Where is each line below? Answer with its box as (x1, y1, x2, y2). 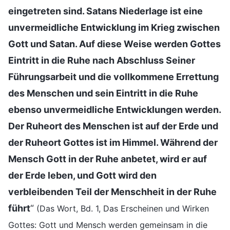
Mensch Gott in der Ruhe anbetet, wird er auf (8, 153, 207, 164)
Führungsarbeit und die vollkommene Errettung (8, 71, 219, 82)
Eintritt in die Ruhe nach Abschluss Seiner (8, 54, 195, 66)
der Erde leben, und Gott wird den (8, 169, 157, 181)
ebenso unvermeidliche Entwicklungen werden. (8, 104, 221, 115)
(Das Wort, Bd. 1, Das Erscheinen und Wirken (36, 203, 209, 214)
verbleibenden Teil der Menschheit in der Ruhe (8, 186, 217, 197)
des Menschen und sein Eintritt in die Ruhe (8, 87, 198, 99)
